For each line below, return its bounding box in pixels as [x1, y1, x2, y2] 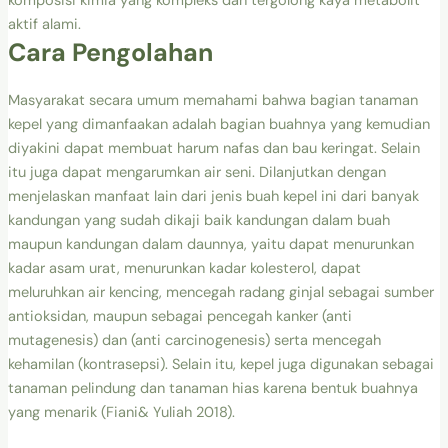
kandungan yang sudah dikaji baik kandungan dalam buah [7, 210, 390, 230]
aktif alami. [7, 14, 81, 34]
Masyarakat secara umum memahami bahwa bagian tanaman [7, 90, 418, 110]
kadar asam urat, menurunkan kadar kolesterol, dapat [7, 258, 361, 278]
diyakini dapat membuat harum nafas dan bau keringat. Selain [7, 138, 420, 158]
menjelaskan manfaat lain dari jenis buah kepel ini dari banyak [7, 186, 419, 206]
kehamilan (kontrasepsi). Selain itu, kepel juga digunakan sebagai [7, 354, 434, 374]
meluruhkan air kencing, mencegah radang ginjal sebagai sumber [7, 282, 434, 302]
